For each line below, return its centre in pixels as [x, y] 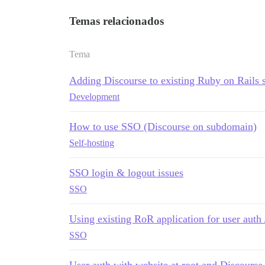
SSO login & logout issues [126, 173]
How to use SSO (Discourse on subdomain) [163, 127]
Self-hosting [92, 143]
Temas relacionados [117, 21]
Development [94, 97]
